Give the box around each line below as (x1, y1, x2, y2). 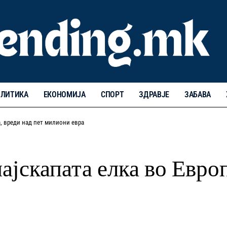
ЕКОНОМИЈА (43, 89, 86, 99)
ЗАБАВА (184, 89, 211, 99)
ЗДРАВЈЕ (139, 89, 169, 99)
